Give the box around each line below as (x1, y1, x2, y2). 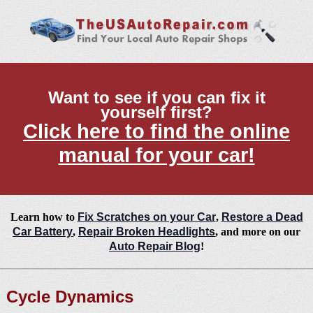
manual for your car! (58, 144, 255, 167)
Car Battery (13, 226, 73, 238)
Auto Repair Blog (109, 240, 201, 253)
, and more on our (215, 226, 300, 238)
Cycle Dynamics (6, 287, 133, 307)
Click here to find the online (23, 120, 290, 143)
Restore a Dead (221, 211, 303, 224)
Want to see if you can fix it (48, 88, 265, 108)
